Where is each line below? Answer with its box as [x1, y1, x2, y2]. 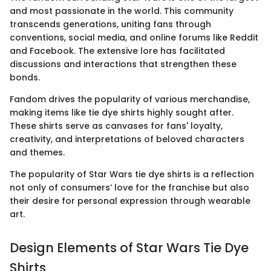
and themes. [10, 146, 65, 159]
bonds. [10, 71, 40, 84]
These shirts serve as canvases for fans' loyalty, [10, 120, 223, 132]
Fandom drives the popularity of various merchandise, [10, 93, 250, 106]
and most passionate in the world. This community [10, 5, 233, 18]
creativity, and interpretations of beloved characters [10, 133, 244, 146]
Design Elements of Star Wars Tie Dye [10, 239, 249, 257]
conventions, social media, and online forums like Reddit [10, 31, 258, 44]
